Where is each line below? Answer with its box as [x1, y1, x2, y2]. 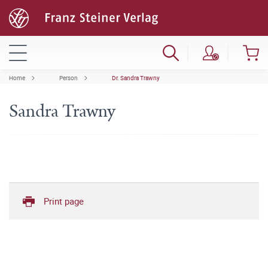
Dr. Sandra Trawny [112, 74, 160, 82]
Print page [44, 195, 84, 207]
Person [59, 74, 78, 82]
